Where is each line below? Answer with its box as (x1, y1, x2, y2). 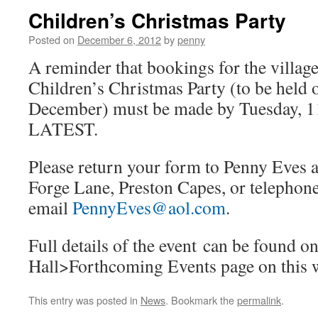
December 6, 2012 (77, 32, 161, 47)
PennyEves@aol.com (72, 195, 226, 219)
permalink (237, 292, 281, 307)
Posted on (28, 32, 75, 47)
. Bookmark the (165, 292, 237, 307)
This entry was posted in (28, 292, 141, 307)
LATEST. (28, 116, 98, 141)
